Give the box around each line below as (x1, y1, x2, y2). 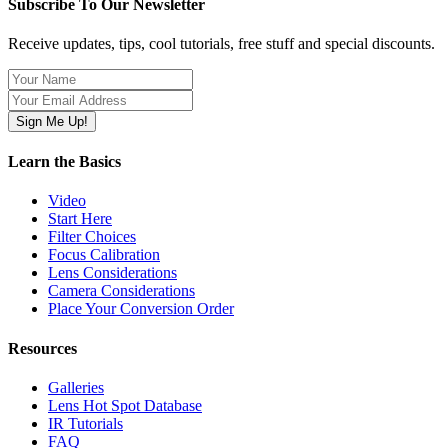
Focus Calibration (48, 246, 160, 264)
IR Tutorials (48, 415, 123, 432)
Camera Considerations (48, 282, 195, 300)
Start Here (48, 210, 112, 228)
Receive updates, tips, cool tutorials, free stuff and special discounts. (8, 34, 435, 52)
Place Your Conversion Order (48, 300, 234, 318)
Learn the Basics (8, 153, 121, 171)
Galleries (48, 379, 104, 396)
